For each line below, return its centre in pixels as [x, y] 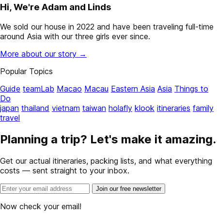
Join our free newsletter [129, 188]
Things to [191, 89]
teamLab [39, 89]
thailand [35, 108]
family [203, 108]
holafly [120, 108]
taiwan [94, 108]
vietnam [66, 108]
